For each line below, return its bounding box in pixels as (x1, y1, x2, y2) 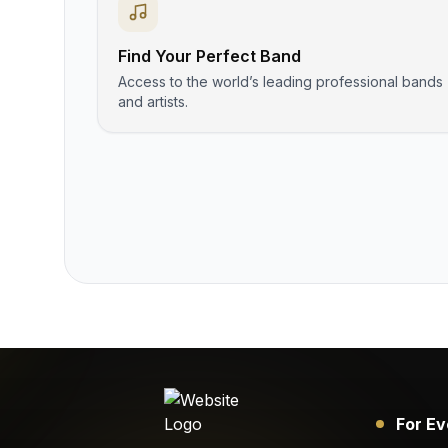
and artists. (118, 93, 188, 110)
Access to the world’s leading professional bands (118, 73, 443, 90)
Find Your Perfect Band (118, 46, 301, 66)
